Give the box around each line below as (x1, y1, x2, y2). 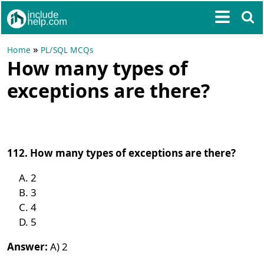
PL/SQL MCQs (41, 45, 94, 55)
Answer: (7, 240, 48, 253)
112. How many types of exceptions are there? (7, 146, 236, 160)
